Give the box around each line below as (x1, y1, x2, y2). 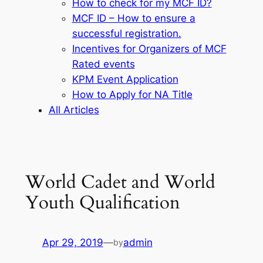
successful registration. (72, 27, 181, 39)
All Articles (48, 103, 99, 116)
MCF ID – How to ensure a (72, 12, 195, 24)
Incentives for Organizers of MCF (72, 42, 227, 55)
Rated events (72, 58, 135, 70)
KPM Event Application (72, 73, 178, 85)
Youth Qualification (25, 190, 180, 215)
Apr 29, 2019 (42, 237, 103, 249)
